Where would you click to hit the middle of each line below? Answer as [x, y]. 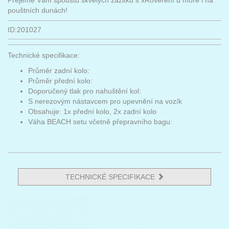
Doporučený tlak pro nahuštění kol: [85, 91]
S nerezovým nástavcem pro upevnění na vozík [105, 101]
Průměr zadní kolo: [59, 71]
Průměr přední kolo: [60, 81]
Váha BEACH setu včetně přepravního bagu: [100, 122]
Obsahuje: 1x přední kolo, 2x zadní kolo [92, 111]
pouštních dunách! [38, 10]
